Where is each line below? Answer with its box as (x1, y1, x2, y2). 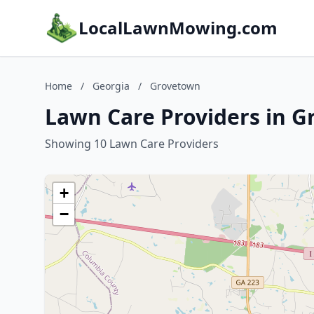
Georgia (93, 79, 130, 93)
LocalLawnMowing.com (78, 16, 278, 39)
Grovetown (150, 79, 200, 93)
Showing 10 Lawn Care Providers (45, 136, 219, 151)
